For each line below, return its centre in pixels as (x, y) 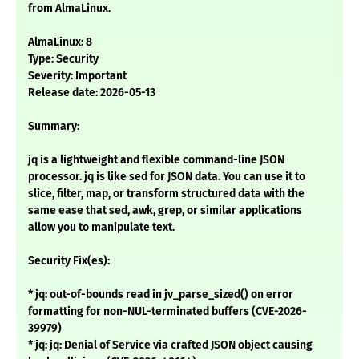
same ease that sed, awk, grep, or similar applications (165, 211)
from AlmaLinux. (69, 9)
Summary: (54, 127)
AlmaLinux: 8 (60, 42)
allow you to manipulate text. (101, 228)
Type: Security (63, 59)
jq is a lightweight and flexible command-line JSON (156, 160)
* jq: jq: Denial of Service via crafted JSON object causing (170, 345)
